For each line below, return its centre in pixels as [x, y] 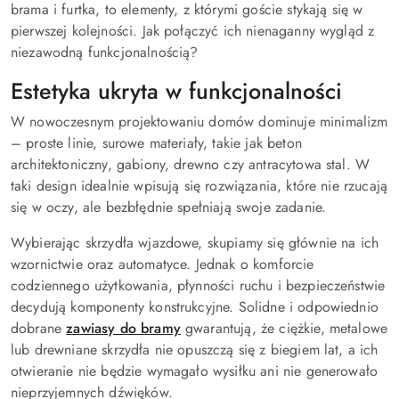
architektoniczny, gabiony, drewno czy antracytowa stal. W [191, 165]
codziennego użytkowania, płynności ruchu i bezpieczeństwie [198, 286]
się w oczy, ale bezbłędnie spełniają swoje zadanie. [169, 208]
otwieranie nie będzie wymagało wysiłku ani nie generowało [195, 371]
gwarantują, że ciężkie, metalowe [284, 329]
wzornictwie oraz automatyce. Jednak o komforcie [163, 265]
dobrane [39, 329]
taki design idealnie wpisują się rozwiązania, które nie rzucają [199, 186]
